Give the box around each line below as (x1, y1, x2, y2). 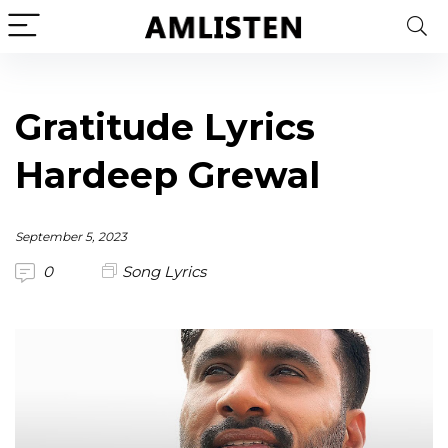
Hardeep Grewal (15, 153, 320, 197)
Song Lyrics (122, 262, 206, 281)
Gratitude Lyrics (15, 105, 315, 149)
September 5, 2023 (15, 229, 127, 244)
